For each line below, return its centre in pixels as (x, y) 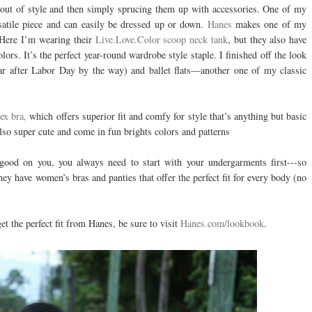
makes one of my (269, 24)
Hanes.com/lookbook (222, 224)
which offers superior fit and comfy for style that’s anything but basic (167, 116)
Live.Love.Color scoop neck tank (162, 40)
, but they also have (267, 40)
